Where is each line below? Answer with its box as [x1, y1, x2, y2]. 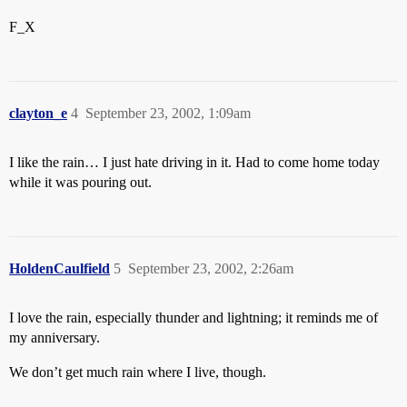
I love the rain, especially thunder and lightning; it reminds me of [9, 310, 378, 325]
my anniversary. [9, 330, 100, 345]
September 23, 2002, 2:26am [128, 261, 293, 276]
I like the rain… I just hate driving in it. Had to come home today [9, 154, 380, 170]
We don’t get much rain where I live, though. [9, 364, 266, 380]
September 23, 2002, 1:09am [85, 105, 251, 121]
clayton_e [9, 105, 67, 121]
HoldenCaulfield [9, 261, 110, 276]
